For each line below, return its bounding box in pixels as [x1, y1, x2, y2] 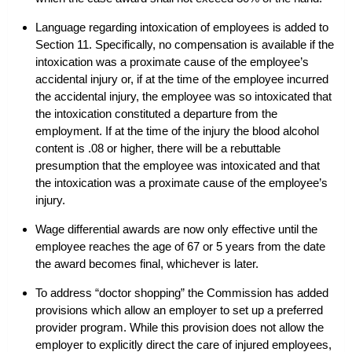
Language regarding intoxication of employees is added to [35, 20, 328, 34]
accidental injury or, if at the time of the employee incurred [35, 72, 328, 86]
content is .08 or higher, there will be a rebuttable [35, 141, 280, 155]
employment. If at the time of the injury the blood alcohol [35, 124, 319, 137]
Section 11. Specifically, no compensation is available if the [35, 38, 334, 51]
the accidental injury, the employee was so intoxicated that [35, 90, 332, 103]
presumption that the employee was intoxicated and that [35, 159, 320, 172]
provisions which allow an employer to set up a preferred [35, 303, 323, 317]
